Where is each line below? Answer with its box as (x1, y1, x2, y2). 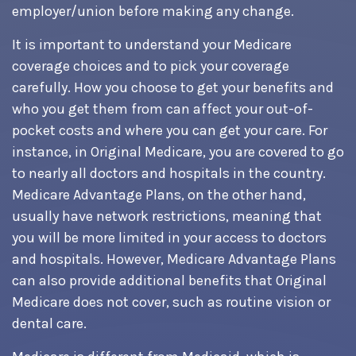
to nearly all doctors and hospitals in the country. (12, 164, 326, 182)
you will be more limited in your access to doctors (12, 229, 327, 246)
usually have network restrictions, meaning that (12, 207, 322, 225)
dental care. (12, 315, 87, 332)
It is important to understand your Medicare (12, 36, 292, 53)
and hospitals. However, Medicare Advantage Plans (12, 250, 336, 268)
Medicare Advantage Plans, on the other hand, (12, 186, 306, 203)
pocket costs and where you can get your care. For (12, 122, 327, 139)
